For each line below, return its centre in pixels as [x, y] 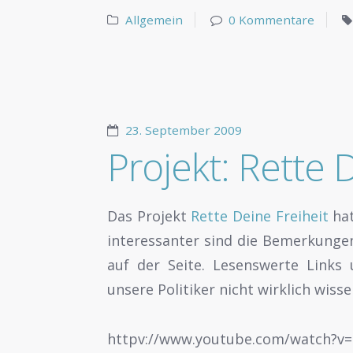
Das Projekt [149, 216]
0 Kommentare [272, 20]
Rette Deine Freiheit [260, 216]
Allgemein [154, 20]
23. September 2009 [183, 130]
